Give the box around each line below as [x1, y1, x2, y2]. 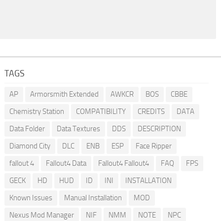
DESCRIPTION [137, 124, 181, 134]
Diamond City [9, 142, 50, 151]
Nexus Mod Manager [9, 211, 74, 220]
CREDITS [137, 107, 165, 116]
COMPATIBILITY [75, 107, 126, 116]
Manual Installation [64, 193, 122, 203]
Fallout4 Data [45, 159, 86, 168]
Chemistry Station [9, 107, 64, 116]
